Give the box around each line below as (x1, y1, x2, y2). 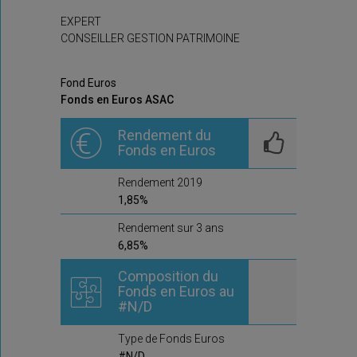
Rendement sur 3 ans (118, 222, 224, 234)
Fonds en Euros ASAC (61, 92, 174, 106)
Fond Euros (61, 76, 116, 89)
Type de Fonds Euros (118, 332, 225, 345)
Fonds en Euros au (118, 283, 234, 300)
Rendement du (118, 127, 211, 143)
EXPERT (61, 15, 101, 29)
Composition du (118, 268, 218, 284)
